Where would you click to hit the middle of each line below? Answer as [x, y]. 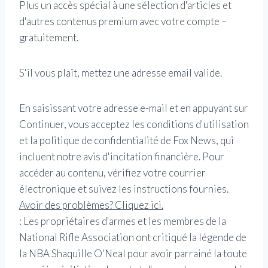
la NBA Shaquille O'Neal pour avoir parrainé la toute [133, 254]
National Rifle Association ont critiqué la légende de [133, 237]
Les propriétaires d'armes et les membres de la [125, 221]
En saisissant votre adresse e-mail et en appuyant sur [134, 108]
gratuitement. [49, 38]
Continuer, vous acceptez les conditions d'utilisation [134, 124]
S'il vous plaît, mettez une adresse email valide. [121, 73]
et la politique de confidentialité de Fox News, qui [127, 141]
